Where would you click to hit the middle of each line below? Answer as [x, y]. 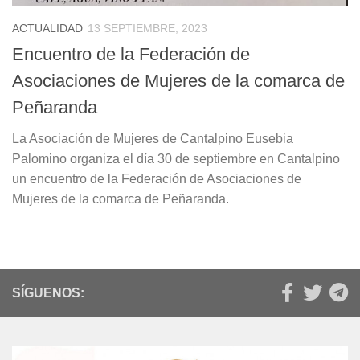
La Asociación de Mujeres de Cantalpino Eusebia [153, 138]
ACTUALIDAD [47, 28]
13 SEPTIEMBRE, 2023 [147, 28]
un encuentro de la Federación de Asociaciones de [157, 178]
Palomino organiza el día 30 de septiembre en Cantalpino [176, 158]
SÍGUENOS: [48, 292]
